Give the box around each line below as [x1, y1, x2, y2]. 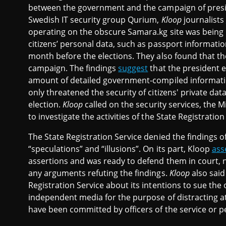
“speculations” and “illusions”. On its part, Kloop [28, 143, 212, 155]
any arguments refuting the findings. [28, 167, 169, 179]
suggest [118, 63, 148, 74]
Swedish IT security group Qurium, [28, 14, 161, 26]
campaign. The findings [28, 63, 119, 74]
